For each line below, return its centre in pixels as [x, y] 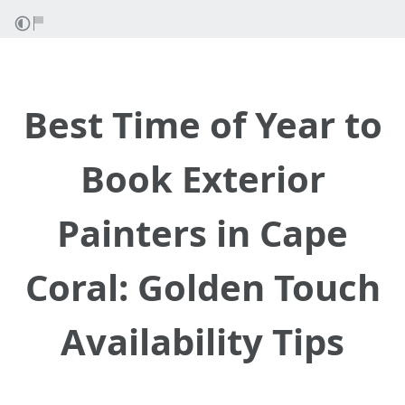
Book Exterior [202, 179]
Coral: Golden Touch [202, 287]
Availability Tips [202, 341]
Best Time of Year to [202, 124]
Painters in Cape [202, 233]
